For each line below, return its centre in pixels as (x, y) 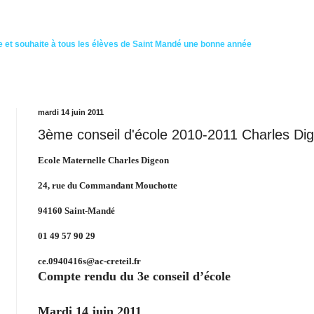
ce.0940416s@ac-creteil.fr (89, 261)
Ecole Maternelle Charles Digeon (103, 161)
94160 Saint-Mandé (76, 211)
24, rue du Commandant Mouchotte (108, 186)
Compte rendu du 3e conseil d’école (134, 277)
